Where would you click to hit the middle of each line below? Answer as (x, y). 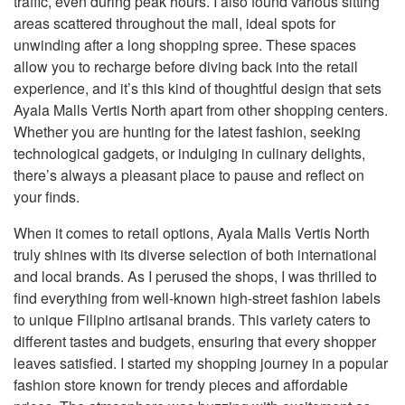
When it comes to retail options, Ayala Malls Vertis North (192, 233)
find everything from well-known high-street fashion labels (197, 298)
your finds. (47, 197)
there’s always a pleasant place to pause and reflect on (189, 175)
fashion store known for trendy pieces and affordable (181, 385)
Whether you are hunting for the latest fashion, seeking (187, 132)
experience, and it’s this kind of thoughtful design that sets (198, 88)
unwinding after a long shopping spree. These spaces (185, 45)
